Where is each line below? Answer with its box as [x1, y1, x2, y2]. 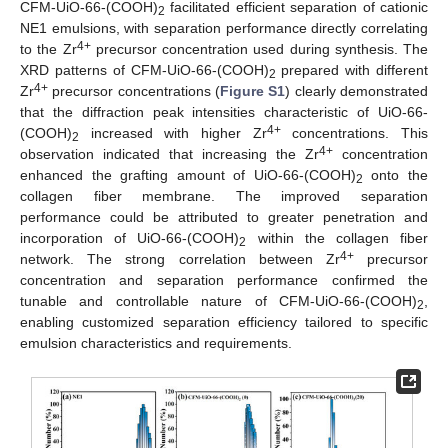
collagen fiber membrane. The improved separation [20, 188, 428, 205]
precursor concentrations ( [48, 83, 220, 100]
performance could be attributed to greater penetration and [20, 209, 428, 226]
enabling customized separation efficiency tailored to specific [20, 314, 428, 331]
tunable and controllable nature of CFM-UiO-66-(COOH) [20, 293, 417, 310]
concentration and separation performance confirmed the [20, 272, 428, 289]
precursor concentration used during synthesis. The [90, 41, 428, 58]
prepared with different [275, 62, 428, 79]
